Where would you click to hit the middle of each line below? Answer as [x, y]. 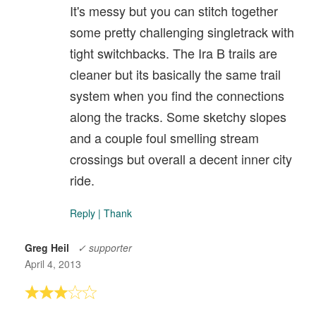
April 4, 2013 [53, 263]
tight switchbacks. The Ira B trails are [174, 53]
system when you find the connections [177, 95]
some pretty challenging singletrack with [182, 31]
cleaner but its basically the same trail [175, 74]
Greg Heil [47, 247]
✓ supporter [105, 247]
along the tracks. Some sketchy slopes [178, 116]
